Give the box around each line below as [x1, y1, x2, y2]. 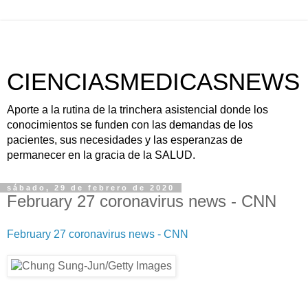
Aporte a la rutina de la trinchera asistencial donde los [7, 104, 268, 115]
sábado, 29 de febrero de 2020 [7, 184, 175, 192]
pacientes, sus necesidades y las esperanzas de [7, 134, 243, 146]
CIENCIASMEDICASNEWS [7, 69, 300, 95]
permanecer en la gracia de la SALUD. [7, 149, 195, 161]
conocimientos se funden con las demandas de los [7, 119, 253, 131]
